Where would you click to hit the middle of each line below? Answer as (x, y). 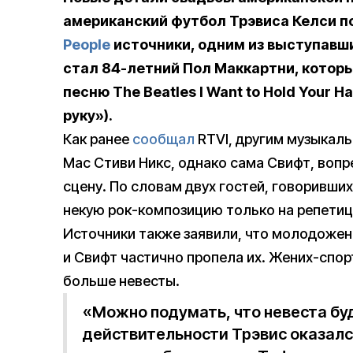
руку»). (88, 116)
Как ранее (98, 139)
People (87, 45)
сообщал (163, 139)
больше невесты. (121, 281)
